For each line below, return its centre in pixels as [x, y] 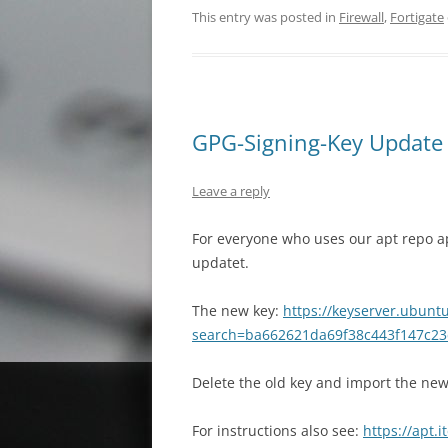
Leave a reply [231, 191]
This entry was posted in [265, 17]
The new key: [237, 310]
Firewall [361, 17]
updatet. [220, 262]
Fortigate [417, 17]
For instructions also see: [277, 430]
